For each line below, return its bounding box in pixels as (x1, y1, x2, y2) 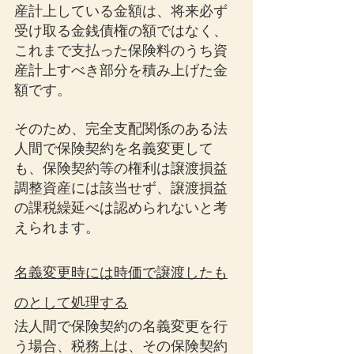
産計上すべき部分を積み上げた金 (14, 62, 228, 78)
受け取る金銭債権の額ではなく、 (14, 23, 228, 39)
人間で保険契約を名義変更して (14, 141, 213, 156)
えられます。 (14, 220, 100, 235)
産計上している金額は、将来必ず (14, 3, 228, 19)
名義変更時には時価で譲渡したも (14, 265, 228, 281)
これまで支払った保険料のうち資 (14, 43, 228, 58)
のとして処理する (14, 295, 128, 311)
